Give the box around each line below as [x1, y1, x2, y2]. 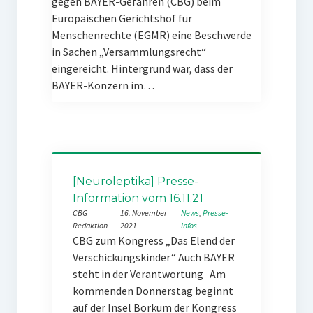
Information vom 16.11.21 [72, 191, 203, 205]
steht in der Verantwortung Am [72, 267, 226, 281]
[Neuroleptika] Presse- [72, 175, 198, 188]
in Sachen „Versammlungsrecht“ [51, 45, 206, 59]
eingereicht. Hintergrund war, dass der [51, 61, 233, 75]
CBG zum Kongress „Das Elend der [72, 233, 235, 247]
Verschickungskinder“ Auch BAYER [72, 250, 235, 264]
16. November [120, 208, 168, 218]
